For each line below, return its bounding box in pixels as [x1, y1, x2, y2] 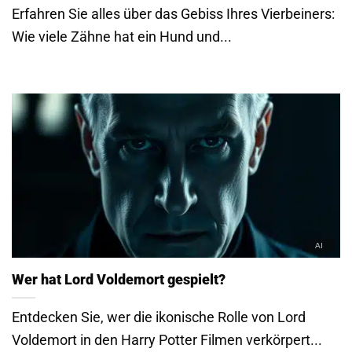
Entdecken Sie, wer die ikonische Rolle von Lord [12, 309, 306, 326]
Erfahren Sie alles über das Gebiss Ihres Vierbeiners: [12, 5, 335, 22]
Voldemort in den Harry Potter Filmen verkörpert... [12, 332, 322, 349]
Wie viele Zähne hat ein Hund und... [12, 27, 232, 45]
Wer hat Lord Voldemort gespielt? [12, 271, 225, 288]
